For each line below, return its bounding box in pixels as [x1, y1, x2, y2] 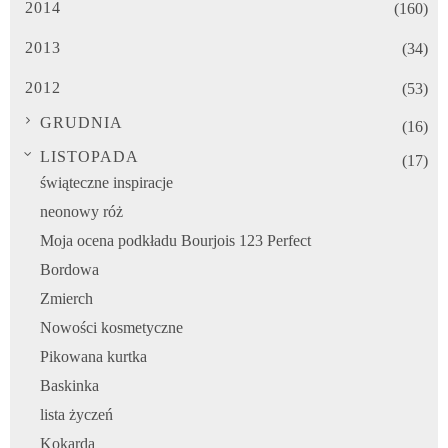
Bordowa [40, 261, 99, 279]
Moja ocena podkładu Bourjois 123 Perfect [40, 232, 311, 250]
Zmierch [40, 290, 93, 308]
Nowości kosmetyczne [40, 319, 183, 337]
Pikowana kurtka [40, 348, 147, 366]
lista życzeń [40, 406, 113, 424]
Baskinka [40, 377, 99, 395]
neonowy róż [40, 203, 123, 221]
